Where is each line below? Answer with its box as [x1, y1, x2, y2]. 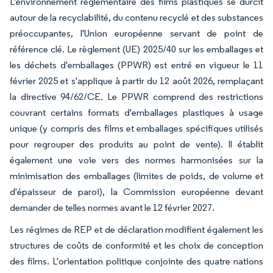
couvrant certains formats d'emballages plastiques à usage [10, 106, 263, 118]
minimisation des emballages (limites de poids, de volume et [10, 169, 263, 182]
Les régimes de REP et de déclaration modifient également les [10, 223, 263, 235]
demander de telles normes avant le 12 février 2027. [10, 201, 214, 213]
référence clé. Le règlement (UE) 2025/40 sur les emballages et [10, 43, 263, 55]
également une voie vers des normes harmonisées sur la [10, 154, 263, 166]
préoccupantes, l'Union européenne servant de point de [10, 27, 263, 39]
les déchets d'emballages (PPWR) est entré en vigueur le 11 [10, 58, 263, 71]
